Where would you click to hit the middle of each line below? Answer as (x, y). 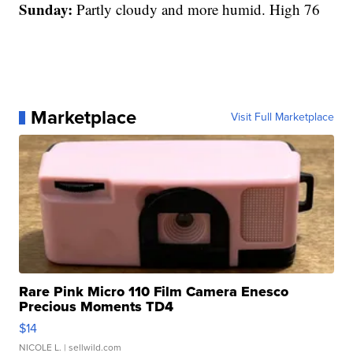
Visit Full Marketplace (282, 117)
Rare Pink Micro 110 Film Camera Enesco (154, 292)
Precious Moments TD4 (97, 307)
